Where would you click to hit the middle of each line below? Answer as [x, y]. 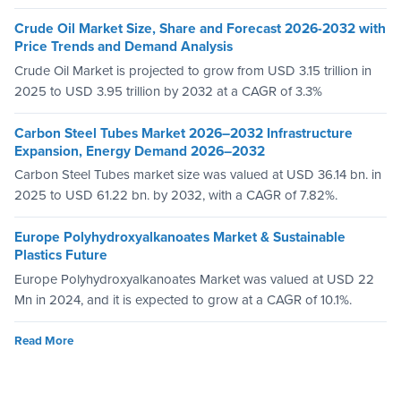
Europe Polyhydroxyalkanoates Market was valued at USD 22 [194, 279]
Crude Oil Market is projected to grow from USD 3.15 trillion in [193, 70]
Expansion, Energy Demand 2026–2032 [140, 151]
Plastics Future [61, 256]
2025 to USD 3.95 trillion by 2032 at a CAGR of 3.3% [168, 91]
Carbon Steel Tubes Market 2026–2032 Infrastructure [183, 133]
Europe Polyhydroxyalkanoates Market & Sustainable [180, 238]
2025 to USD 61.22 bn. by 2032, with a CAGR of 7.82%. [176, 196]
